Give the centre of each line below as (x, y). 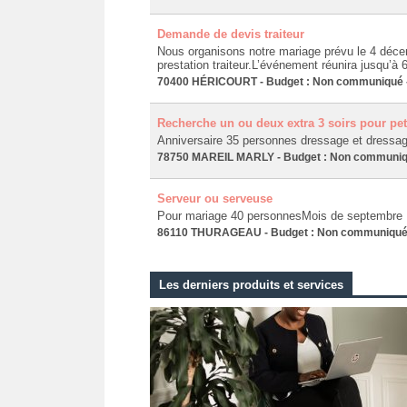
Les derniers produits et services (251, 284)
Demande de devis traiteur (230, 34)
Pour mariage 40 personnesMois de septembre (279, 215)
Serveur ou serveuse (214, 198)
